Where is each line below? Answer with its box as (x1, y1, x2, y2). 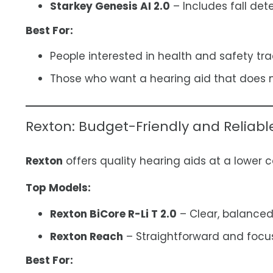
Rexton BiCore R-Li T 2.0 (50, 206, 177, 221)
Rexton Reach (50, 229, 123, 244)
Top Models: (26, 180, 91, 196)
